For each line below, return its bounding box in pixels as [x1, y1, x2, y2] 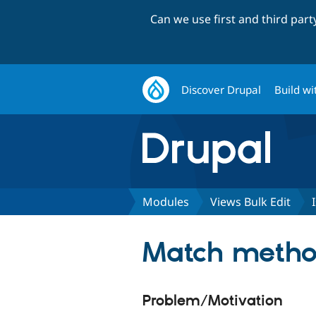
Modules [142, 193, 189, 209]
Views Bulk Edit [210, 193, 291, 209]
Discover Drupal [181, 82, 262, 97]
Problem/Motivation [142, 291, 283, 310]
